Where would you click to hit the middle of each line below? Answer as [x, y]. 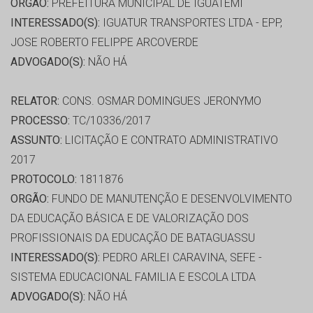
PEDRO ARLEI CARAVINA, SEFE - [181, 258]
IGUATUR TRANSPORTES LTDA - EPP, [191, 23]
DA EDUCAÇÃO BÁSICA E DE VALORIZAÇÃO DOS [130, 219]
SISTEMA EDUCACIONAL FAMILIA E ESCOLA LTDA [133, 277]
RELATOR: [35, 101]
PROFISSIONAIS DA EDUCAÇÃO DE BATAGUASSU [133, 238]
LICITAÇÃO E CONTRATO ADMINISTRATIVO [170, 140]
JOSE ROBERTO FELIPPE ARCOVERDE [104, 43]
